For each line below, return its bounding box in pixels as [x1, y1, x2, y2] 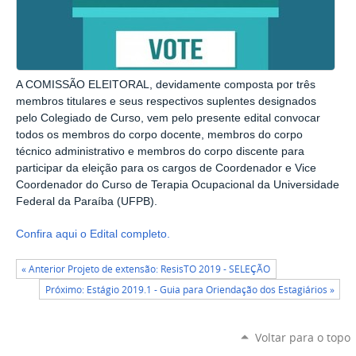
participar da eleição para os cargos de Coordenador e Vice [16, 161, 316, 174]
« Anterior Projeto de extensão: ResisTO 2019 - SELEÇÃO [21, 262, 271, 277]
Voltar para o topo [254, 329, 350, 345]
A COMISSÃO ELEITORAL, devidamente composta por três [16, 78, 315, 91]
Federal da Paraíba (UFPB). [16, 195, 157, 207]
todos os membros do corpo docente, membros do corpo [16, 128, 303, 141]
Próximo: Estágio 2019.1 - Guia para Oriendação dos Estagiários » [44, 282, 335, 296]
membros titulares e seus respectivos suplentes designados [16, 95, 316, 107]
